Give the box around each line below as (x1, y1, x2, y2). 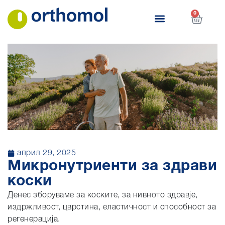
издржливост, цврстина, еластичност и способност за (8, 203, 216, 211)
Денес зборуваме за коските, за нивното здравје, (8, 191, 198, 199)
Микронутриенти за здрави (8, 159, 217, 174)
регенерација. (8, 215, 60, 223)
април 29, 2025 (17, 149, 76, 157)
